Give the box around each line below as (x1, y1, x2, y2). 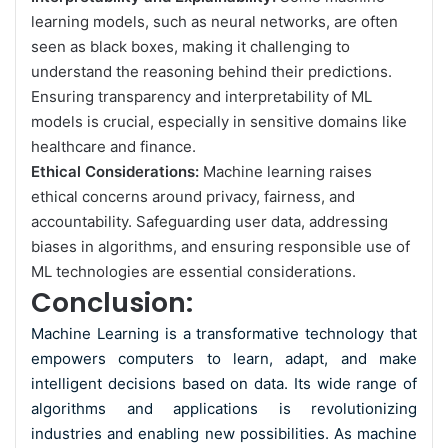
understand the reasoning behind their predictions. (31, 61, 392, 81)
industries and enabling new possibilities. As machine (31, 423, 417, 443)
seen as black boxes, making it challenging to (31, 36, 350, 56)
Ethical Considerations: (31, 161, 199, 181)
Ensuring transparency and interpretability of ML (31, 86, 372, 106)
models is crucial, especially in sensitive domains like (31, 111, 407, 131)
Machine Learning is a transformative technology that (31, 323, 417, 343)
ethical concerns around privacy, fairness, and (31, 186, 355, 206)
